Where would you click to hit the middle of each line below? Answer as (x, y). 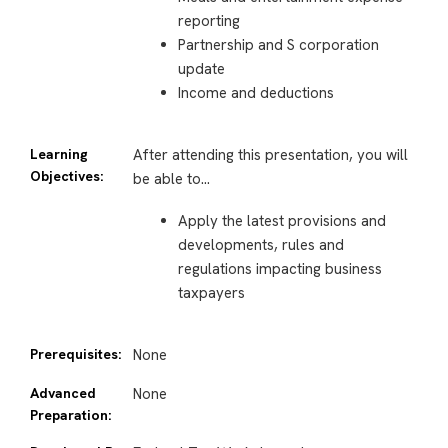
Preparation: (70, 414)
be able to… (171, 178)
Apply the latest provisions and (281, 221)
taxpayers (211, 293)
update (201, 69)
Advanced (63, 392)
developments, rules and (260, 245)
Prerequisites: (75, 353)
